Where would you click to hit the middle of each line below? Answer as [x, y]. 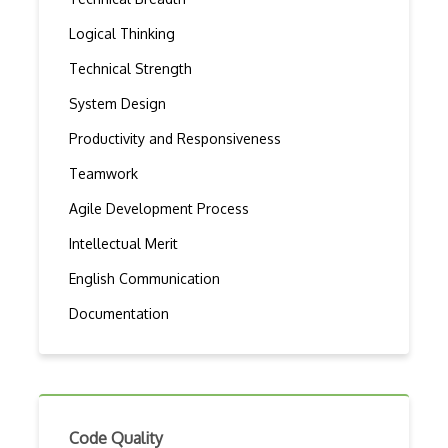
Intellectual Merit [123, 243]
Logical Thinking [122, 33]
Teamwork [103, 173]
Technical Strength [130, 68]
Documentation [119, 313]
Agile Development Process [159, 208]
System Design [117, 103]
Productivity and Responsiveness [175, 138]
